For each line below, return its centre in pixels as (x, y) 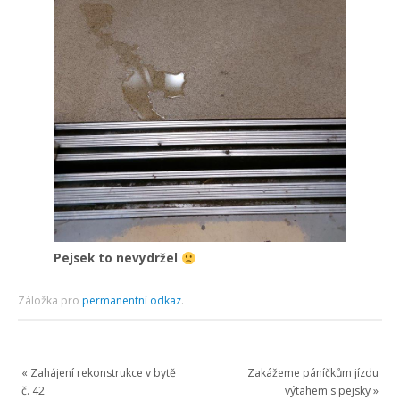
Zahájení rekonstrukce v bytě (102, 373)
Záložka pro (50, 301)
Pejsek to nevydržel (118, 258)
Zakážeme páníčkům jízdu (312, 373)
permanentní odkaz (132, 301)
